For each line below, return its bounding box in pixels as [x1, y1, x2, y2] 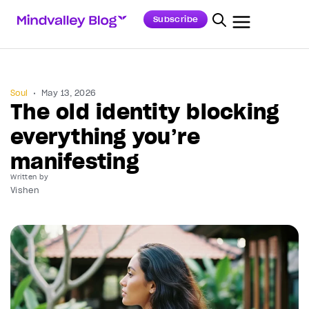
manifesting [10, 148, 139, 175]
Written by [10, 172, 48, 181]
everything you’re [10, 123, 201, 150]
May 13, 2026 [41, 88, 96, 98]
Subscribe [153, 14, 199, 24]
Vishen [10, 185, 40, 195]
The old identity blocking [10, 99, 279, 125]
